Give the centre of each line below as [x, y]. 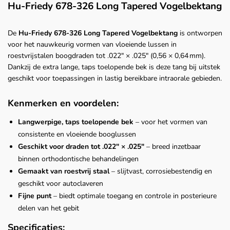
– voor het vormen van [170, 122]
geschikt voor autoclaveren [61, 184]
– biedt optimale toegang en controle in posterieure [134, 196]
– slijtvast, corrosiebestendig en [161, 171]
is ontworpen [200, 33]
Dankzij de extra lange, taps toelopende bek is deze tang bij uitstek [114, 67]
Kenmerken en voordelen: [63, 103]
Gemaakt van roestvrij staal [64, 171]
